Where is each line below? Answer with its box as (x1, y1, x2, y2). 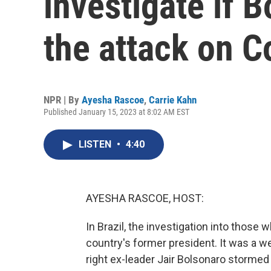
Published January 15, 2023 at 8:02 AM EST (44, 107, 189, 117)
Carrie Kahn (149, 94, 197, 106)
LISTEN (79, 139, 114, 150)
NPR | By (44, 94, 82, 106)
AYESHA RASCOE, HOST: (86, 192, 204, 204)
